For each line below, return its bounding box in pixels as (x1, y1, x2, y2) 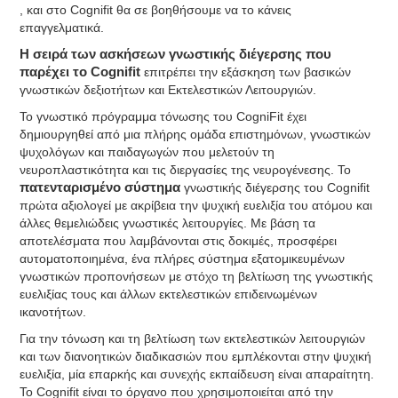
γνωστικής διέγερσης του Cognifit (184, 180, 370, 195)
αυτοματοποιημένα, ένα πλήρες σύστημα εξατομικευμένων (20, 251, 346, 266)
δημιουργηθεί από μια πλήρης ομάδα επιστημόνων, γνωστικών (20, 127, 371, 141)
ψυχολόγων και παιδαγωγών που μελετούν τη (20, 145, 275, 159)
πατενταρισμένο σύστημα (20, 180, 185, 195)
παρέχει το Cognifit (20, 65, 141, 79)
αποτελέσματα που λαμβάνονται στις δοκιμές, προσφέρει (20, 234, 338, 248)
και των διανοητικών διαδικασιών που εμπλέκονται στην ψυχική (20, 349, 372, 363)
